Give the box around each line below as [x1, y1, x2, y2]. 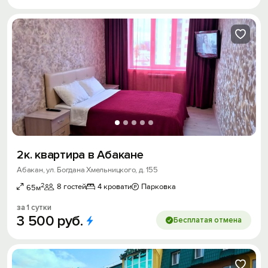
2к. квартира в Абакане [17, 147, 144, 162]
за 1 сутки [17, 203, 51, 213]
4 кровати [98, 182, 132, 192]
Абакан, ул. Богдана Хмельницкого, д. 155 [17, 165, 158, 175]
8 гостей [57, 182, 86, 192]
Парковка [141, 182, 176, 192]
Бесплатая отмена [173, 215, 242, 226]
